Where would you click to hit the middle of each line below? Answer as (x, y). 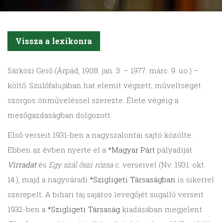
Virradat (22, 165)
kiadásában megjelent (161, 209)
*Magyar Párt (132, 150)
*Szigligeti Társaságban (133, 180)
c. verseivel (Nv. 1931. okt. (159, 165)
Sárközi (21, 71)
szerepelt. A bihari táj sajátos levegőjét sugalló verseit (106, 194)
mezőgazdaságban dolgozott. (60, 115)
